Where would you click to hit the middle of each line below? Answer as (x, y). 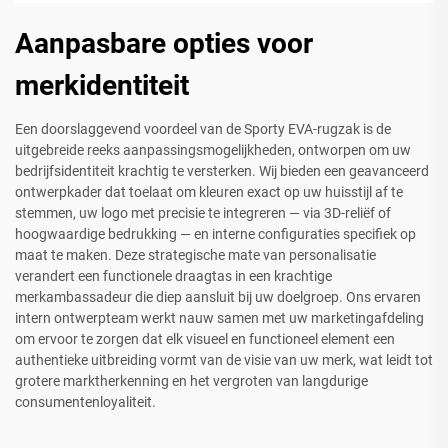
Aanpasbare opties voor (164, 43)
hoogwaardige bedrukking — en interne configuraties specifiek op (215, 233)
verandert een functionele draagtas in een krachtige (173, 275)
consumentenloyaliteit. (85, 401)
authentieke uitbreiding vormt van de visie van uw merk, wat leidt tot (224, 359)
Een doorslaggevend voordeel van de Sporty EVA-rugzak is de (203, 128)
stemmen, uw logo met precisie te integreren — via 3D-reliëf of (203, 212)
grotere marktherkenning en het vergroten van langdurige (191, 380)
